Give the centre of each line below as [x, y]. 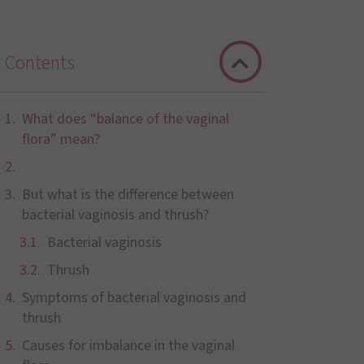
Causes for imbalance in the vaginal [128, 346]
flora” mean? [61, 139]
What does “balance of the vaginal [125, 119]
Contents [39, 63]
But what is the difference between [128, 195]
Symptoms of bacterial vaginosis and [134, 298]
